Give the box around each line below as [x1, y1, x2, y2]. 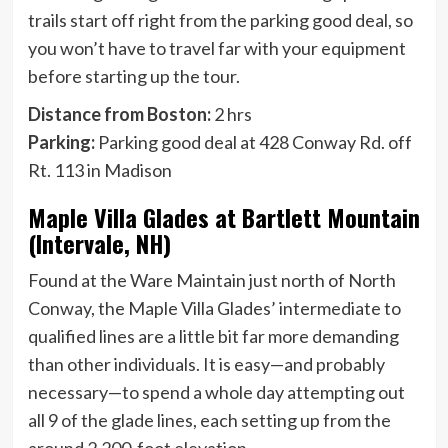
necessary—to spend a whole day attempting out [27, 380, 405, 403]
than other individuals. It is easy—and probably [27, 352, 385, 375]
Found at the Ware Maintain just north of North [27, 268, 396, 291]
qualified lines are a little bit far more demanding [27, 324, 399, 347]
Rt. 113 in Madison [27, 158, 172, 181]
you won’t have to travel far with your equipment [27, 36, 406, 59]
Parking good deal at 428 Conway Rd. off [94, 130, 412, 153]
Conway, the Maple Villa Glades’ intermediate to [27, 296, 401, 319]
